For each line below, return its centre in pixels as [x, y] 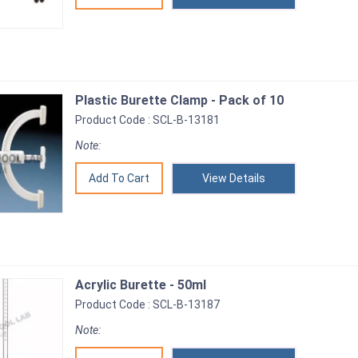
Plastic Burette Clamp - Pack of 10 [179, 100]
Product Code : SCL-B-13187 [147, 304]
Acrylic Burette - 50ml [141, 285]
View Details [234, 178]
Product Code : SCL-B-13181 [147, 120]
